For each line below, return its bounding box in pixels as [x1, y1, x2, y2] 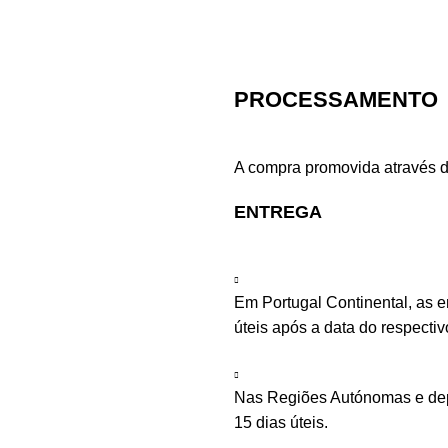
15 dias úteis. [234, 414, 328, 431]
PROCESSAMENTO [234, 87, 438, 112]
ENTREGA [234, 202, 322, 222]
